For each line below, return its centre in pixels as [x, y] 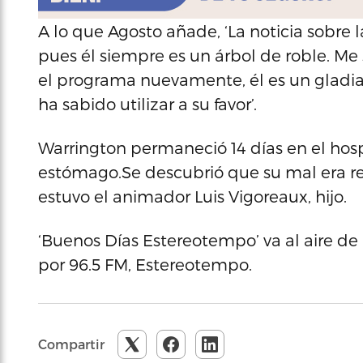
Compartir [71, 344]
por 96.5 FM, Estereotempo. [145, 264]
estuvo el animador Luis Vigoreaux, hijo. [192, 196]
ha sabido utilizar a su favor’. [147, 104]
